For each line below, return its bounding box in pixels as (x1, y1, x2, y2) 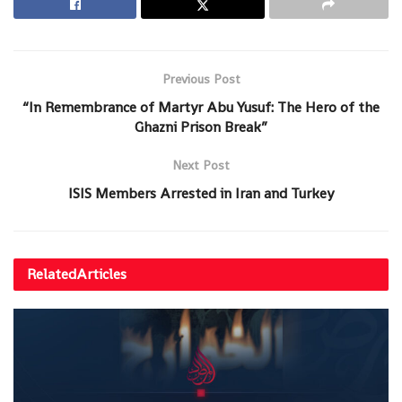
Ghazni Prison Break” (135, 117, 267, 136)
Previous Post (162, 70, 240, 87)
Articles (76, 264, 127, 284)
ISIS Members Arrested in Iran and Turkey (68, 183, 334, 203)
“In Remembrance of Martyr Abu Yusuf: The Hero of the (22, 97, 380, 117)
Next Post (172, 156, 230, 173)
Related (27, 264, 76, 284)
